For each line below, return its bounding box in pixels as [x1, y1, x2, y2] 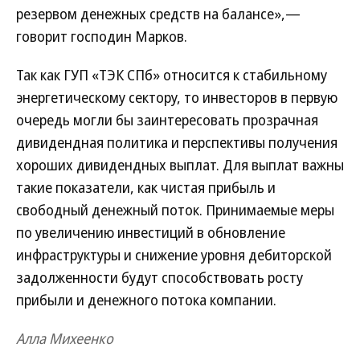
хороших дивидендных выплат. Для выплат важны [16, 155, 344, 174]
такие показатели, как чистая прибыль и [16, 178, 276, 197]
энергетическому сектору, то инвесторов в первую [16, 88, 337, 107]
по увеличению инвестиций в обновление [16, 223, 285, 242]
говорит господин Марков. [16, 27, 187, 46]
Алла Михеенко [16, 329, 113, 348]
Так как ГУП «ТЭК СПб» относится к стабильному [16, 65, 327, 84]
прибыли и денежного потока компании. [16, 290, 276, 309]
